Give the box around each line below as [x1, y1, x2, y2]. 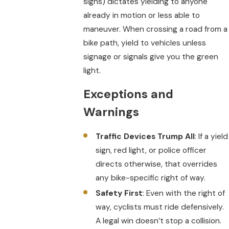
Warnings [83, 104, 140, 120]
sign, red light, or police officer [95, 145, 207, 156]
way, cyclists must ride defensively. [95, 202, 224, 213]
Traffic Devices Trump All [95, 131, 195, 142]
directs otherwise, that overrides [95, 159, 217, 170]
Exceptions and [83, 86, 174, 102]
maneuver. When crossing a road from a [83, 24, 228, 34]
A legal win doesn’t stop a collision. [95, 216, 221, 226]
